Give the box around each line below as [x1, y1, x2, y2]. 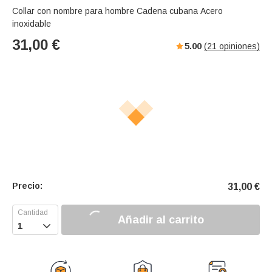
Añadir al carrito [117, 213, 204, 226]
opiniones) [217, 41, 260, 52]
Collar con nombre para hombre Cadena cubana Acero [12, 6, 223, 16]
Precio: [12, 181, 42, 191]
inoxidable [12, 19, 51, 29]
